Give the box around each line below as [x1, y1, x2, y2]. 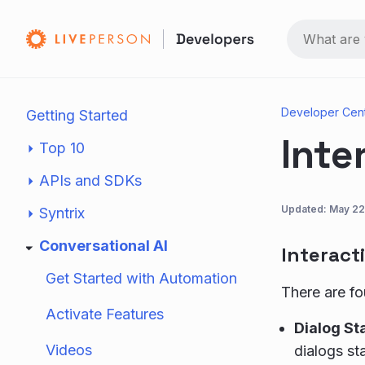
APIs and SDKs [39, 172, 142, 189]
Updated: [281, 203, 329, 215]
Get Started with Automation [46, 270, 237, 287]
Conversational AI [39, 237, 168, 254]
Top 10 [39, 139, 85, 156]
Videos [46, 341, 92, 358]
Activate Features [46, 306, 164, 323]
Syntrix [39, 204, 85, 222]
